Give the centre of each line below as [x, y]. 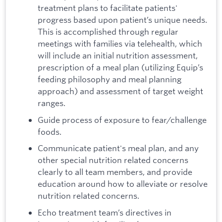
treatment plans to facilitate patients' [108, 7]
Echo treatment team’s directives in [105, 212]
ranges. [52, 103]
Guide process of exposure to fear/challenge [122, 119]
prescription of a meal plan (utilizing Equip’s [120, 67]
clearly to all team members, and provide [115, 172]
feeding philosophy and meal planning [110, 79]
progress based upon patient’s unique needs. [122, 19]
